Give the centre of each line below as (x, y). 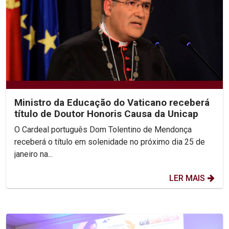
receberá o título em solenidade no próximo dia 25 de (110, 142)
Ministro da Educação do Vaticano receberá (112, 102)
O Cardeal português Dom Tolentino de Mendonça (103, 129)
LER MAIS (187, 178)
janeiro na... (33, 154)
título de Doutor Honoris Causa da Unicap (106, 113)
